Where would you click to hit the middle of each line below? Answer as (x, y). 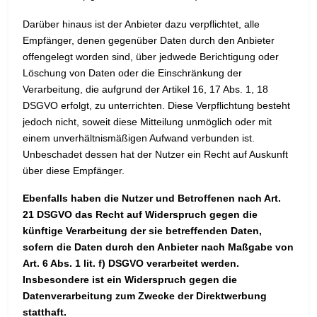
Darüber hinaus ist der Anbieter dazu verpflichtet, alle (141, 24)
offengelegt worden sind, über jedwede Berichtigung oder (151, 57)
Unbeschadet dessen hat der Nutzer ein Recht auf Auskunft (155, 155)
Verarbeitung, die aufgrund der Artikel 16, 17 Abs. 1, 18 (145, 90)
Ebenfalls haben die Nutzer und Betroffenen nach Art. (152, 198)
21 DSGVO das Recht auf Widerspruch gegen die (140, 215)
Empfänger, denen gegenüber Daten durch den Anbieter (149, 41)
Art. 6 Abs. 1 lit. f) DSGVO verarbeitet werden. (131, 264)
